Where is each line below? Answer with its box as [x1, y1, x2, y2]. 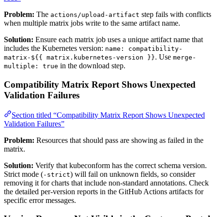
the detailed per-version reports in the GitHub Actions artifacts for [4, 187, 203, 196]
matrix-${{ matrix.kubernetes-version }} [4, 54, 155, 62]
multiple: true [4, 62, 58, 70]
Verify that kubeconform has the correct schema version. [33, 161, 207, 170]
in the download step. [58, 62, 125, 70]
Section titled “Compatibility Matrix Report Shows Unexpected [12, 110, 205, 119]
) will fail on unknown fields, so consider [70, 170, 195, 178]
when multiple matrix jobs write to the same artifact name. [4, 19, 180, 28]
